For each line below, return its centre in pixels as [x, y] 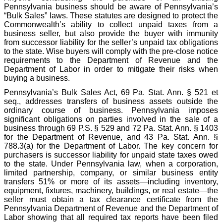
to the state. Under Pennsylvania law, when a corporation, [111, 164]
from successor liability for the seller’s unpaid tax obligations [111, 42]
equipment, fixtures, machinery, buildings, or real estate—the [111, 190]
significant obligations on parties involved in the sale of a [111, 119]
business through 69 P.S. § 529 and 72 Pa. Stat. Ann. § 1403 [111, 128]
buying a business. [37, 78]
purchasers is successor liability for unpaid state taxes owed [111, 155]
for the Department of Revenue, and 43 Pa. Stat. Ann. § [111, 137]
